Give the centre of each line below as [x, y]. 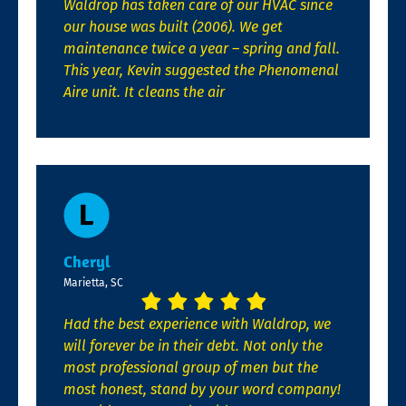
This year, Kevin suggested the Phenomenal [201, 70]
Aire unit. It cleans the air [144, 92]
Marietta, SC [93, 282]
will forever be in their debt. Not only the [193, 346]
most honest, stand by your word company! [202, 390]
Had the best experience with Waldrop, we [197, 324]
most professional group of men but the [191, 368]
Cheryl [87, 261]
